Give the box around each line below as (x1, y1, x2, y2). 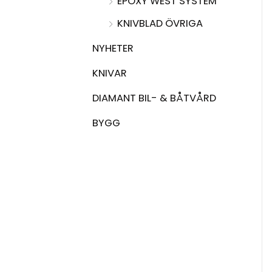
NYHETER (92, 41, 134, 55)
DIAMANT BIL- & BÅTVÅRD (92, 91, 216, 106)
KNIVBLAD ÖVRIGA (117, 16, 203, 30)
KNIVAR (92, 66, 127, 80)
